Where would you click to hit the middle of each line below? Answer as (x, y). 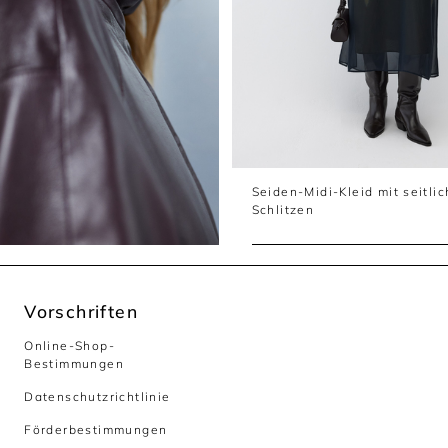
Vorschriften (81, 311)
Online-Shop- (69, 346)
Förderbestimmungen (96, 430)
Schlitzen (283, 210)
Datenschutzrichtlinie (97, 397)
